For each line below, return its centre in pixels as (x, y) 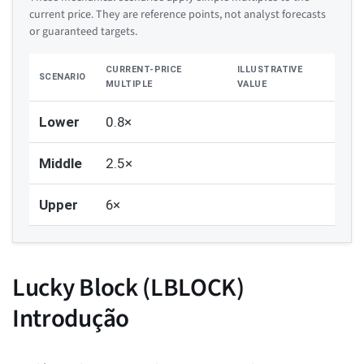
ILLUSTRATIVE (270, 70)
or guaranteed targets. (83, 32)
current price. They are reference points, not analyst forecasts (178, 15)
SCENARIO (63, 77)
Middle (61, 164)
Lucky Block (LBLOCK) (128, 288)
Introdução (71, 319)
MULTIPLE (129, 84)
